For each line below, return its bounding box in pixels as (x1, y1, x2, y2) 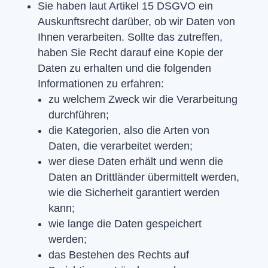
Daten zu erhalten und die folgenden (37, 62, 211, 74)
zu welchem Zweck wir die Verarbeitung (48, 93, 237, 105)
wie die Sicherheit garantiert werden (48, 186, 220, 199)
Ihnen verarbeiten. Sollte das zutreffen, (37, 31, 223, 43)
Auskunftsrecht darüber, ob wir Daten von (37, 15, 235, 28)
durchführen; (48, 108, 109, 121)
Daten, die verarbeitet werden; (48, 139, 193, 152)
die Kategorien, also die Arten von (48, 124, 209, 136)
